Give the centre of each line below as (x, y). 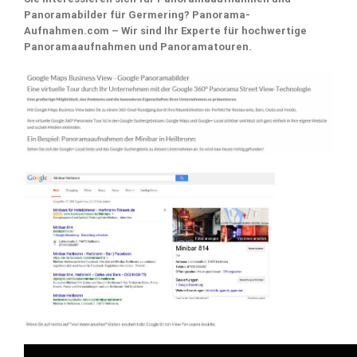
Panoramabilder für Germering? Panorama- (137, 14)
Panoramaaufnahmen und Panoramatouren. (138, 46)
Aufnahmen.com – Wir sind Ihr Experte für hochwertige (165, 30)
